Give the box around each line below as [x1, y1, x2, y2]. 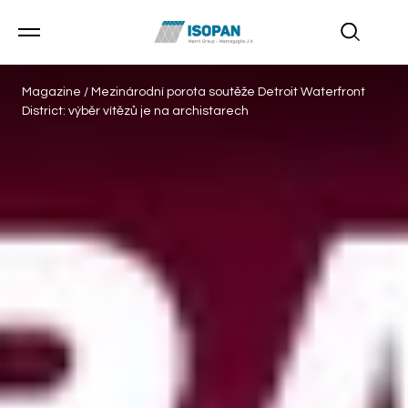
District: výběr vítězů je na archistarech [22, 105, 249, 117]
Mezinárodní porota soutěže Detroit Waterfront [91, 86, 365, 98]
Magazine [22, 86, 84, 98]
